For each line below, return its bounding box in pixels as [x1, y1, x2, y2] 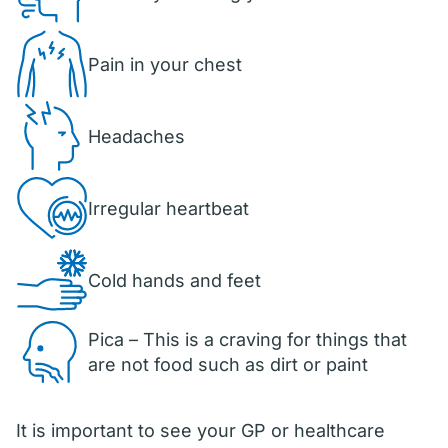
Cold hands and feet [88, 269, 261, 291]
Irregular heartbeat [88, 197, 249, 219]
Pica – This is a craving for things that [88, 329, 407, 350]
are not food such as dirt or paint [88, 354, 368, 375]
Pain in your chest [88, 53, 242, 75]
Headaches [88, 125, 185, 147]
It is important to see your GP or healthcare [16, 420, 385, 441]
